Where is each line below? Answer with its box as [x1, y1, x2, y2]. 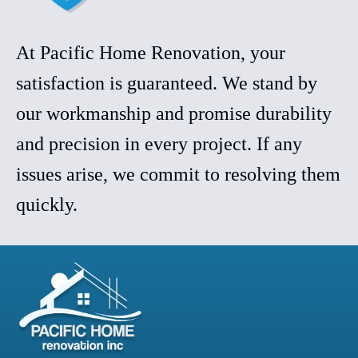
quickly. [16, 194, 78, 216]
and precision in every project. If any [16, 133, 302, 155]
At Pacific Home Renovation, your [16, 42, 285, 64]
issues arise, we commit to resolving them [16, 164, 340, 185]
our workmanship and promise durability [16, 103, 332, 125]
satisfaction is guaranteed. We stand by [16, 73, 317, 94]
